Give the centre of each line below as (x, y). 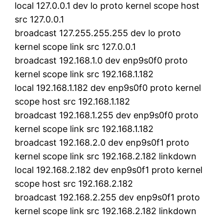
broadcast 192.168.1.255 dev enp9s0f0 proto (107, 115)
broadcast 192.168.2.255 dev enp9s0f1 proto (108, 197)
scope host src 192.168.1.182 (73, 101)
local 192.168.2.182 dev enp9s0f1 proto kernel (109, 170)
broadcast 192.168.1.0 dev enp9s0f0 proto (101, 60)
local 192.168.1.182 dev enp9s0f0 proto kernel (108, 88)
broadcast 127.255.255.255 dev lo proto (98, 33)
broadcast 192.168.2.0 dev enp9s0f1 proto (102, 142)
